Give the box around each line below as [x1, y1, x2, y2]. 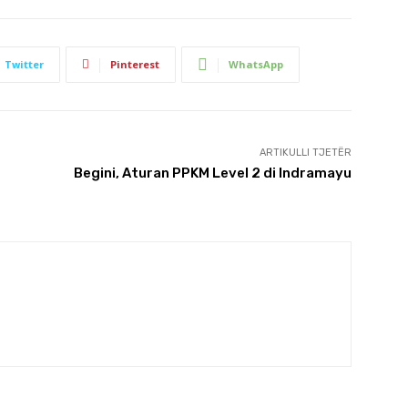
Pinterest [110, 56, 159, 71]
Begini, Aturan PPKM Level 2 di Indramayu [73, 164, 352, 181]
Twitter [5, 56, 44, 71]
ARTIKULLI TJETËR [259, 146, 352, 158]
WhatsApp [229, 56, 283, 71]
